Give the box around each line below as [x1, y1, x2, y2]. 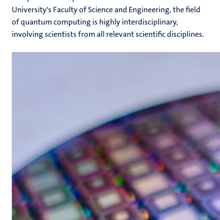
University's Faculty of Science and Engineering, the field [12, 4, 200, 15]
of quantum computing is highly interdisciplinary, [12, 17, 178, 27]
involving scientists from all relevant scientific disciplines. [12, 29, 206, 39]
